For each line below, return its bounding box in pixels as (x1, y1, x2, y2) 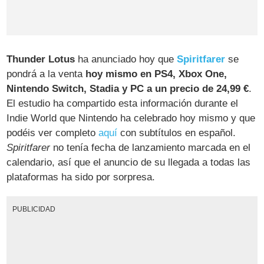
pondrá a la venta (6, 68, 86, 80)
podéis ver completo (6, 127, 99, 139)
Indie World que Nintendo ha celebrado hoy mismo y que (6, 113, 256, 124)
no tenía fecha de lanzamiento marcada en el (50, 142, 251, 154)
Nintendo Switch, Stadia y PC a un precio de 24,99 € (6, 83, 249, 95)
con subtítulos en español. (117, 127, 236, 139)
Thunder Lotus (6, 54, 75, 65)
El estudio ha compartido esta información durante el (6, 98, 239, 110)
